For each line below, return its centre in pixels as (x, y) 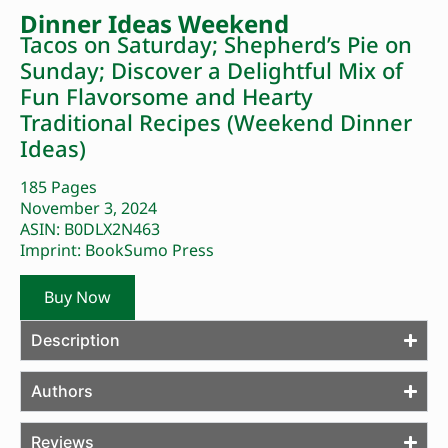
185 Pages (58, 186)
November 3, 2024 (88, 207)
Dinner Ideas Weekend (154, 23)
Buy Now (77, 297)
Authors (62, 391)
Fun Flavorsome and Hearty (166, 95)
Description (75, 340)
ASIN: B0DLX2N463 (90, 228)
